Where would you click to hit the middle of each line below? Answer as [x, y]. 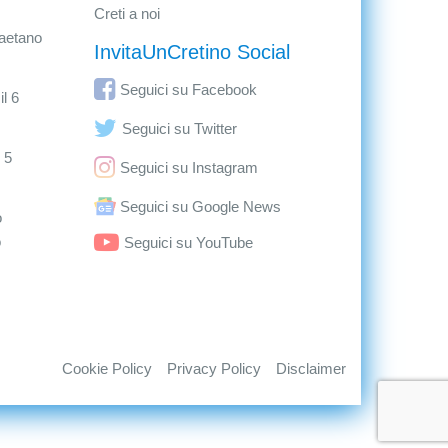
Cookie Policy [107, 368]
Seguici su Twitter [179, 128]
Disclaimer [311, 368]
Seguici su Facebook [188, 89]
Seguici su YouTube [188, 242]
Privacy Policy [214, 368]
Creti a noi [126, 13]
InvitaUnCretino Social [191, 52]
